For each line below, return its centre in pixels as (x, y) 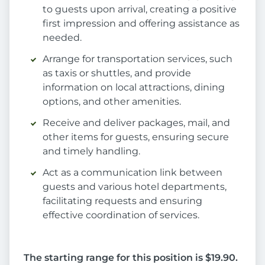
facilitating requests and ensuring (122, 201)
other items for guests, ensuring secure (136, 137)
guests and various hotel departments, (135, 187)
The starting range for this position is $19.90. (131, 258)
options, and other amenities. (112, 102)
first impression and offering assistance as (141, 24)
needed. (62, 38)
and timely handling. (91, 151)
